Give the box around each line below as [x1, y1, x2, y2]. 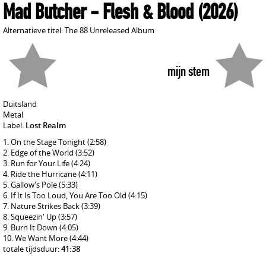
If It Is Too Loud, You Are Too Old [11, 190, 128, 201]
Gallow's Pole [11, 179, 59, 190]
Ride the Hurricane [11, 169, 78, 179]
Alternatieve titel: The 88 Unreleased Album [3, 25, 154, 36]
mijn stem [167, 63, 210, 80]
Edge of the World [11, 147, 75, 158]
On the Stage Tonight [11, 137, 87, 147]
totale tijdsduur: [3, 243, 61, 254]
